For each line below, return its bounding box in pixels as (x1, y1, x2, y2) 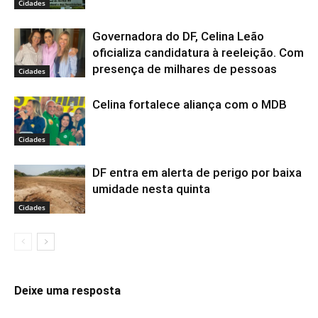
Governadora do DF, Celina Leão (92, 29, 264, 44)
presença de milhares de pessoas (92, 62, 277, 77)
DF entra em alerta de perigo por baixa (92, 165, 302, 180)
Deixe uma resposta (14, 284, 121, 298)
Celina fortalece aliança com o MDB (92, 97, 287, 112)
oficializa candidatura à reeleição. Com (92, 45, 304, 60)
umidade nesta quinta (92, 182, 210, 197)
